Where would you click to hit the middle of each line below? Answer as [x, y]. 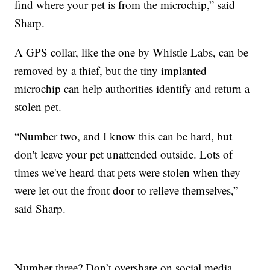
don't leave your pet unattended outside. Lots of [124, 154]
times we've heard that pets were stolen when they [128, 172]
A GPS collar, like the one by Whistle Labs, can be [132, 52]
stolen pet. [38, 106]
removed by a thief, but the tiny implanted [111, 70]
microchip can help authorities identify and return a [132, 88]
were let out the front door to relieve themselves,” [127, 190]
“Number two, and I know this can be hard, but [124, 136]
